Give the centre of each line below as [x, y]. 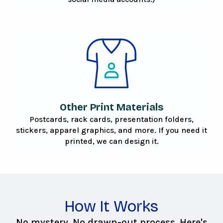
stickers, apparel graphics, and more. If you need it [111, 130]
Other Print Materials [111, 107]
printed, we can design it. [111, 141]
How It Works [111, 207]
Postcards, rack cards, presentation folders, [111, 119]
